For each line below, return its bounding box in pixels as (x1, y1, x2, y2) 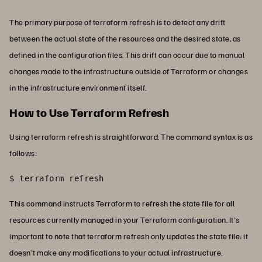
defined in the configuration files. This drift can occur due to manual (9, 50, 244, 60)
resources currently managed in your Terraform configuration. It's (9, 215, 240, 225)
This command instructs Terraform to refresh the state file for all (9, 198, 235, 209)
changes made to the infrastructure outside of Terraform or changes (9, 66, 248, 77)
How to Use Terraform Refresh (9, 105, 169, 120)
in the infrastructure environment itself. (9, 82, 147, 93)
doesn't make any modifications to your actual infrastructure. (9, 247, 223, 258)
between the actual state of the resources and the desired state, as (9, 33, 241, 44)
